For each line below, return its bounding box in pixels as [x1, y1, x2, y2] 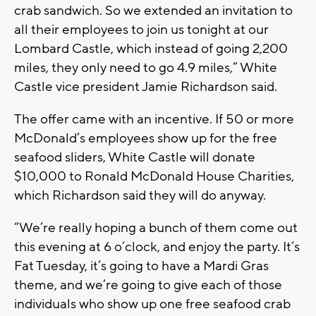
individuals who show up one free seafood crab [14, 296, 291, 313]
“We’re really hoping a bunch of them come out [14, 219, 298, 237]
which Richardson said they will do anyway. [14, 187, 266, 205]
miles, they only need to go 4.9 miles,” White [14, 59, 277, 77]
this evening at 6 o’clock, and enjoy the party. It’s [14, 238, 300, 256]
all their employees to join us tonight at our [14, 21, 269, 39]
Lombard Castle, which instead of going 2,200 [14, 40, 288, 58]
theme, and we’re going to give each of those [14, 276, 282, 294]
